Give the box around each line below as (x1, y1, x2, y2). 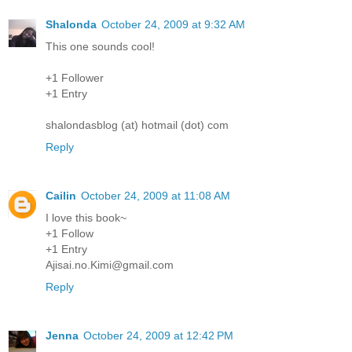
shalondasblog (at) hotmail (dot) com (46, 119, 229, 132)
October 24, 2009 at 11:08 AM (81, 189, 230, 203)
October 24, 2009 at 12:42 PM (83, 329, 233, 343)
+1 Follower (46, 71, 104, 85)
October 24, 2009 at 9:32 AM (101, 18, 245, 31)
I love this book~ (46, 211, 126, 225)
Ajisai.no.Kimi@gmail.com (46, 258, 174, 272)
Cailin (46, 189, 76, 203)
